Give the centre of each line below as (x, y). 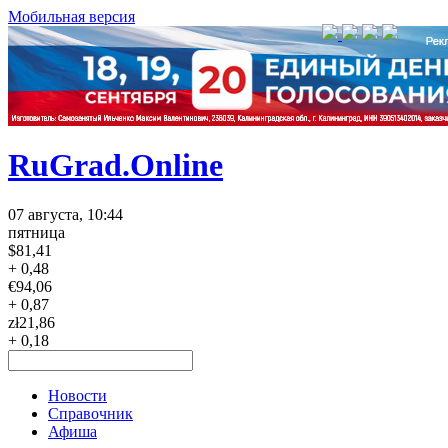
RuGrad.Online (115, 165)
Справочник (90, 413)
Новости (77, 395)
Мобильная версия (71, 16)
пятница (36, 232)
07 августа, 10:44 (65, 214)
